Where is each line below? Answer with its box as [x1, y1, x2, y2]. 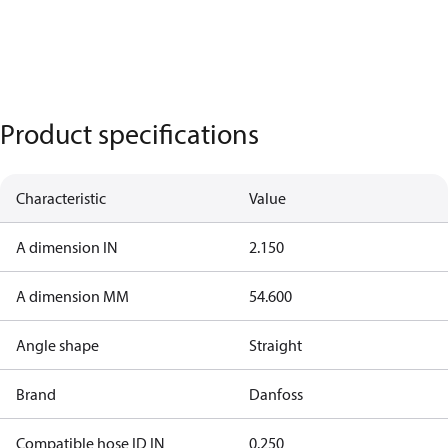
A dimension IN [16, 237, 118, 257]
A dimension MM [16, 286, 129, 306]
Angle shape [16, 335, 99, 355]
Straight [248, 335, 302, 355]
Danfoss [248, 384, 303, 404]
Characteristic [16, 188, 106, 208]
